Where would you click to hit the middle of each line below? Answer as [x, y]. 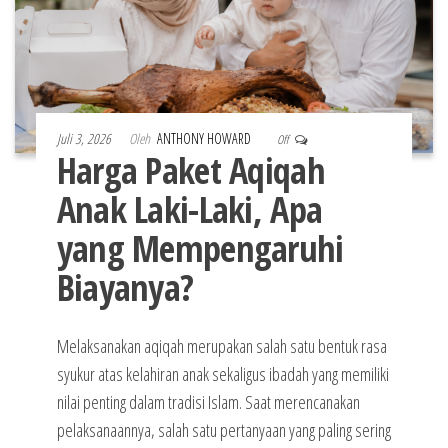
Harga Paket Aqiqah [190, 171]
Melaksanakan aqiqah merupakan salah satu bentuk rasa [221, 346]
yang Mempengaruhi [200, 249]
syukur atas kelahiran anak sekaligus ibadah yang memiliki [222, 374]
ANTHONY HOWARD [205, 139]
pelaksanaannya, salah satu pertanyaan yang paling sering [223, 430]
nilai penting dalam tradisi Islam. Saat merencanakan [208, 402]
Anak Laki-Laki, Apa [189, 210]
